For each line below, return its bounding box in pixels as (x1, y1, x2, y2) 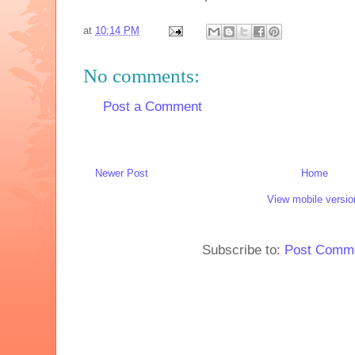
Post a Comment (103, 98, 202, 114)
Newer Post (95, 167, 148, 180)
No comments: (83, 64, 200, 86)
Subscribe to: (202, 242, 284, 258)
